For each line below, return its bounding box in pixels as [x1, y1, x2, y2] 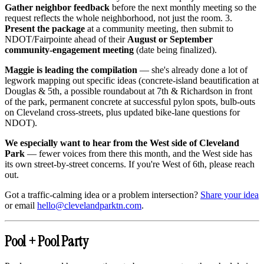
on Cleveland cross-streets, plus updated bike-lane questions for [5, 107, 240, 118]
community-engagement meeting [5, 45, 134, 55]
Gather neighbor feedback [5, 2, 110, 13]
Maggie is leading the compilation [5, 65, 137, 75]
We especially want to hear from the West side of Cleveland [5, 138, 239, 148]
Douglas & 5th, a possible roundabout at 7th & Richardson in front [5, 86, 252, 97]
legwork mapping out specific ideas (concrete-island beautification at [5, 75, 259, 86]
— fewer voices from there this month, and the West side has [25, 148, 252, 159]
